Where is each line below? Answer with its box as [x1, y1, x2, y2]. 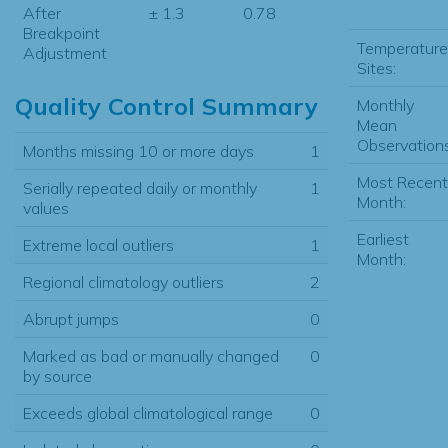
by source [23, 365, 92, 386]
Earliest [356, 228, 409, 249]
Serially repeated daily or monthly [23, 177, 257, 198]
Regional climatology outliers [23, 271, 224, 292]
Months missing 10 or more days [23, 140, 254, 161]
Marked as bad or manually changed [23, 345, 279, 366]
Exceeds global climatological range [23, 402, 273, 423]
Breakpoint [23, 22, 100, 43]
